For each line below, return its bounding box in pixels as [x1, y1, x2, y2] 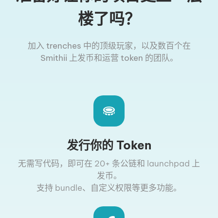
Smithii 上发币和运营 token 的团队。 [40, 52, 178, 63]
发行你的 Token [67, 137, 151, 152]
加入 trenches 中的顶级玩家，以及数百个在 [27, 40, 191, 51]
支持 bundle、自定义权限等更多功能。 [36, 182, 182, 193]
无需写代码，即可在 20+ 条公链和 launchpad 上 [18, 158, 200, 169]
